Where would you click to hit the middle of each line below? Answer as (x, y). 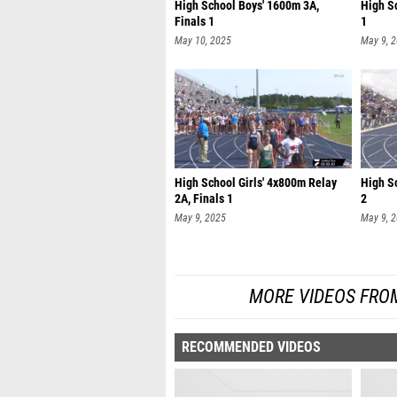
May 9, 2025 (200, 218)
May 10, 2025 (203, 41)
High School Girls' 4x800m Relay (256, 183)
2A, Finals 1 (204, 199)
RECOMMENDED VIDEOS (251, 347)
